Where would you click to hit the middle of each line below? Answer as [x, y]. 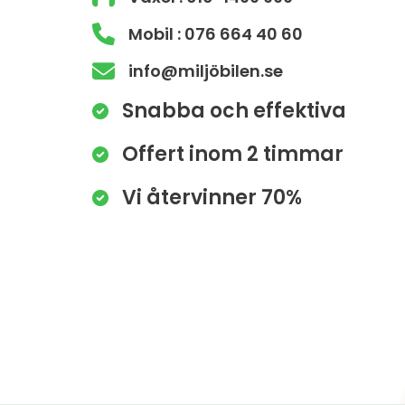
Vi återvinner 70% [212, 198]
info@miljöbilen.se [206, 71]
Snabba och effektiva [234, 111]
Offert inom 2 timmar [233, 154]
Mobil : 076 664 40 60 [216, 34]
